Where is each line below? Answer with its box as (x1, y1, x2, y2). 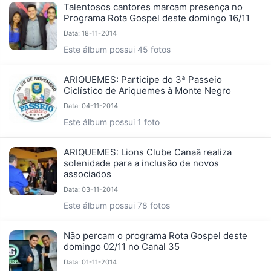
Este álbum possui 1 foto (64, 117, 160, 128)
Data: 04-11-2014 (64, 102, 118, 111)
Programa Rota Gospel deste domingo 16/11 (64, 12, 250, 24)
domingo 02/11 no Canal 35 (64, 241, 180, 253)
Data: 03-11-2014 (64, 185, 118, 194)
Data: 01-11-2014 (64, 258, 117, 267)
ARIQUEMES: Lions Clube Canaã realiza (64, 146, 232, 158)
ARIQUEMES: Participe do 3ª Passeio (64, 74, 222, 86)
